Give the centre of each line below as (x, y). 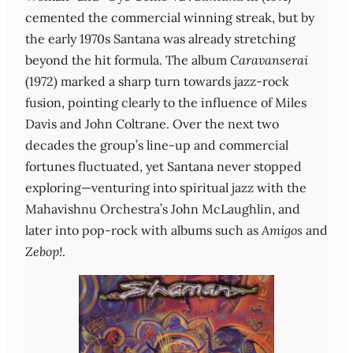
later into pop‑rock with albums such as (143, 230)
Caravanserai (269, 59)
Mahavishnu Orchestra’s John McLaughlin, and (163, 208)
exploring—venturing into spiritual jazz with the (166, 187)
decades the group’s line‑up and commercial (157, 145)
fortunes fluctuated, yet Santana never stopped (163, 166)
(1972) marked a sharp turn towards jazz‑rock (157, 81)
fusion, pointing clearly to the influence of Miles (166, 102)
